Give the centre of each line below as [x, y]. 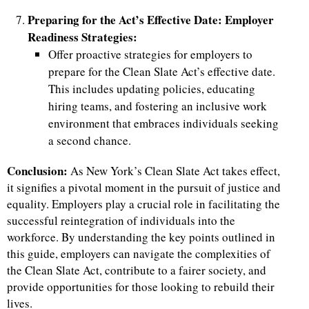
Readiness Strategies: [82, 37]
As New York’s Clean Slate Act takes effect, [175, 171]
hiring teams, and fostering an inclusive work [157, 106]
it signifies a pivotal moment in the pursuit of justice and [144, 188]
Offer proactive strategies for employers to [150, 54]
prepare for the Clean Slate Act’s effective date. [161, 72]
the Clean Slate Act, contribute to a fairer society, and [137, 270]
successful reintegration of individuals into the [121, 221]
